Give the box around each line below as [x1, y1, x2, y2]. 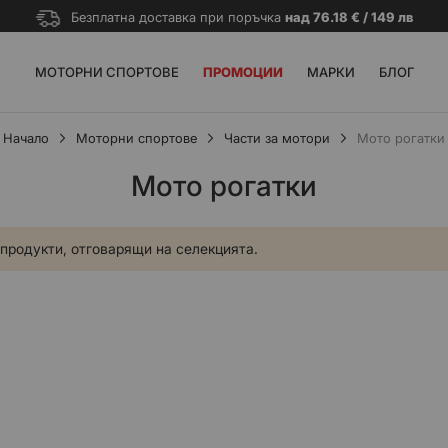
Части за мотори [224, 130, 330, 146]
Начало [3, 130, 49, 146]
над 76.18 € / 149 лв [284, 9, 413, 25]
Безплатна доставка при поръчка [70, 9, 285, 25]
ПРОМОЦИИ [202, 64, 283, 80]
